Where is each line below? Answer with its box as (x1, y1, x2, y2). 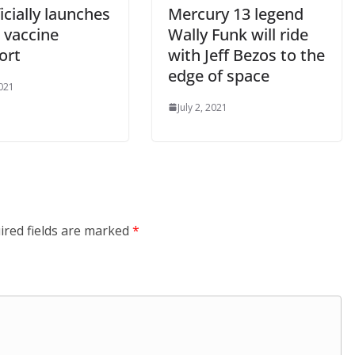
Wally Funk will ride (168, 23, 308, 45)
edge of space (168, 64, 269, 86)
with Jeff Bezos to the (168, 44, 325, 66)
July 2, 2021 (177, 100, 227, 114)
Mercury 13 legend (168, 2, 303, 25)
